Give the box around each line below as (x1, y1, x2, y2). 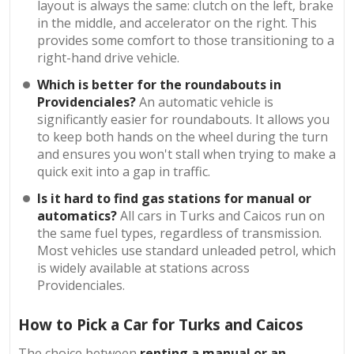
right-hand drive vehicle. (37, 49, 180, 67)
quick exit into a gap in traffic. (37, 163, 211, 181)
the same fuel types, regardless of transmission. (37, 224, 322, 243)
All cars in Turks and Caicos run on (120, 207, 326, 225)
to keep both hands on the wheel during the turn (37, 128, 329, 146)
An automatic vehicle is (139, 93, 274, 111)
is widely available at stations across (37, 259, 250, 277)
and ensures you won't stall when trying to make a (37, 145, 337, 164)
